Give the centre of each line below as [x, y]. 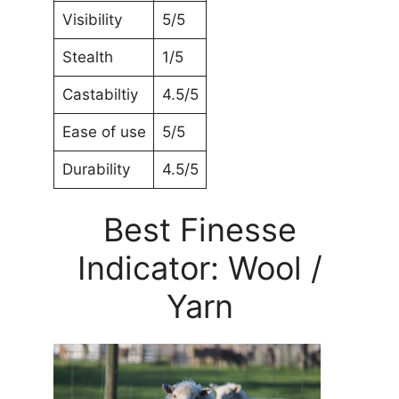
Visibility [92, 19]
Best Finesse [199, 230]
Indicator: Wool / [199, 269]
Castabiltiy [100, 94]
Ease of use [104, 131]
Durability [96, 169]
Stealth [87, 57]
